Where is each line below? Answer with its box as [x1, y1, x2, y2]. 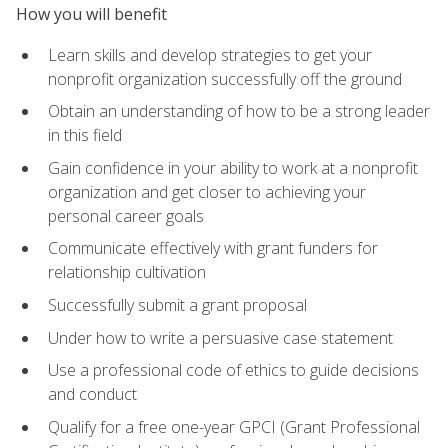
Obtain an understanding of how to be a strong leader [48, 100, 430, 123]
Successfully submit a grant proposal [48, 293, 307, 316]
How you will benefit [16, 3, 167, 26]
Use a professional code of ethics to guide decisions [48, 359, 419, 382]
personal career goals [48, 204, 204, 227]
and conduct [48, 383, 137, 406]
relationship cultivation [48, 261, 206, 284]
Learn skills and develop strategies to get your [48, 43, 372, 66]
